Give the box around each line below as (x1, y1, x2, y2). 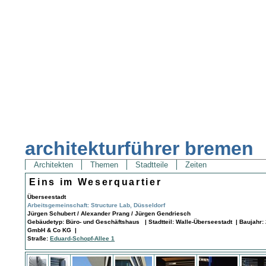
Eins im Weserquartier (29, 176, 162, 187)
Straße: (27, 235, 50, 242)
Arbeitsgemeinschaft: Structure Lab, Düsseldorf (27, 201, 166, 208)
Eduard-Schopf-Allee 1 (50, 235, 115, 242)
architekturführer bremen (25, 138, 254, 160)
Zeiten (183, 160, 210, 170)
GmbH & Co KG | (27, 226, 77, 233)
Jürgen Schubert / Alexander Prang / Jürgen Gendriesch (27, 210, 191, 217)
